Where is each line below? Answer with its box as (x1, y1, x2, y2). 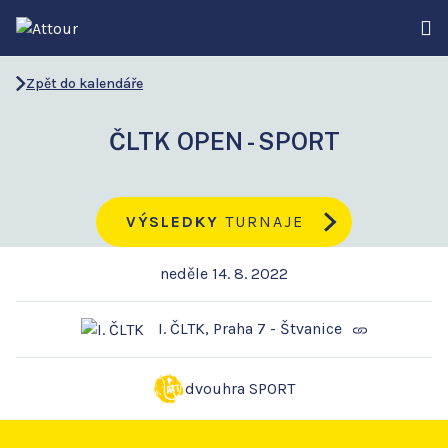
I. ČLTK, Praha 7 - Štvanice (153, 319, 342, 338)
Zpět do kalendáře (26, 75, 143, 92)
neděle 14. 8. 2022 (160, 264, 288, 283)
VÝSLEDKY (126, 212, 220, 231)
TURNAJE (219, 212, 305, 231)
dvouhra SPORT (185, 379, 295, 399)
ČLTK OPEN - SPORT (108, 127, 340, 155)
